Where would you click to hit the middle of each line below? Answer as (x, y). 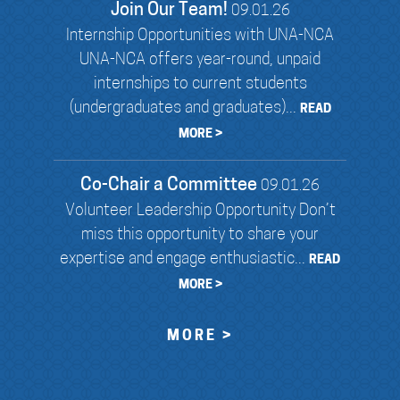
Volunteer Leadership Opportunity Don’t (200, 211)
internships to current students (200, 84)
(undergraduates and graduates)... (184, 108)
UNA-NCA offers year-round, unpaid (200, 60)
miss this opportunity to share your (200, 235)
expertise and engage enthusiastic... (184, 259)
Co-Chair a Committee (169, 185)
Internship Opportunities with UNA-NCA (200, 36)
